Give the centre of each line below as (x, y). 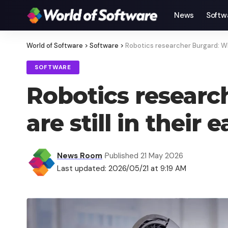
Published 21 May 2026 (144, 156)
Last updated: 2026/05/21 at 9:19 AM (122, 168)
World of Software (55, 46)
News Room (80, 156)
